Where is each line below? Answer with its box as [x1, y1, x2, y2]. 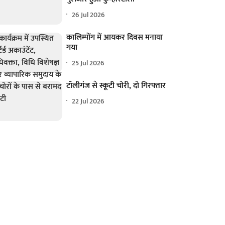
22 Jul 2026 [72, 95, 105, 107]
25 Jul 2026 [72, 57, 105, 69]
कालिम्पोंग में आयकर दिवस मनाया [66, 31, 163, 45]
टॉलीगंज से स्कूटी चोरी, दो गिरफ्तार [66, 79, 166, 93]
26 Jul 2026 [72, 9, 105, 21]
